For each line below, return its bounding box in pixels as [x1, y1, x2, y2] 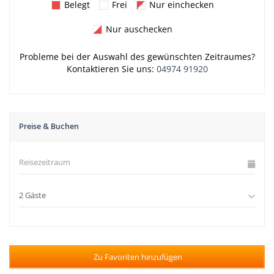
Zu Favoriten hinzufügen [94, 251, 182, 263]
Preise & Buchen [19, 120, 79, 135]
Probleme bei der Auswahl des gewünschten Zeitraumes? [19, 51, 255, 63]
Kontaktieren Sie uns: [66, 63, 157, 75]
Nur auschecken [105, 23, 172, 35]
